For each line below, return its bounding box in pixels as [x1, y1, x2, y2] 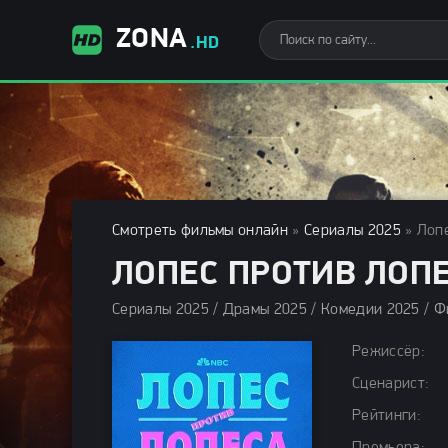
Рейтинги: [352, 408, 421, 424]
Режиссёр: [352, 344, 425, 360]
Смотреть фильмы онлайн [112, 223, 289, 239]
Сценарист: [352, 376, 430, 392]
